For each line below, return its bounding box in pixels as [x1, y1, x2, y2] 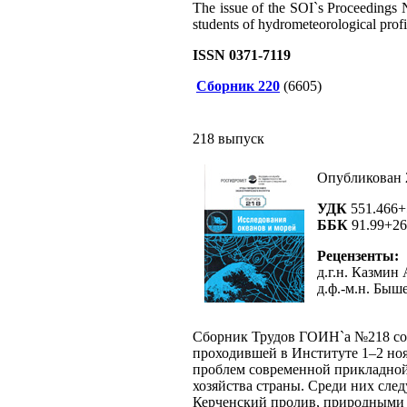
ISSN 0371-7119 [193, 47, 291, 64]
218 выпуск [193, 131, 264, 146]
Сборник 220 [196, 78, 280, 94]
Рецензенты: [317, 248, 399, 263]
